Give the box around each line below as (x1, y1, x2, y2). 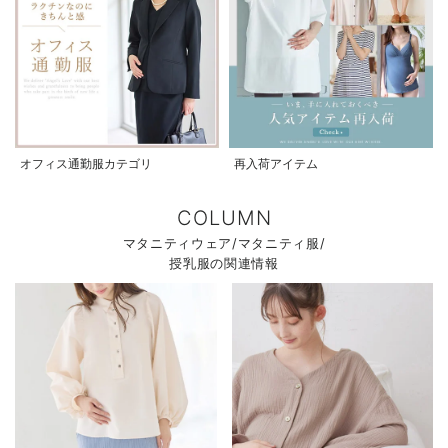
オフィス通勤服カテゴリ (20, 156, 152, 172)
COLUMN (176, 206, 272, 231)
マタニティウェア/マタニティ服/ (122, 235, 326, 252)
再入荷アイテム (234, 156, 318, 172)
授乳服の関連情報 (169, 255, 279, 272)
